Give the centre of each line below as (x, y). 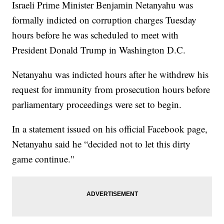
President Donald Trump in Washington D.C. (99, 50)
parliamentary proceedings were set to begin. (97, 104)
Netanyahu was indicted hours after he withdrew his (110, 74)
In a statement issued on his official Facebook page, (110, 129)
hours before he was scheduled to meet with (95, 35)
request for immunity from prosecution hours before (111, 89)
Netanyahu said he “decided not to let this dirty (101, 144)
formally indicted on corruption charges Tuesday (104, 20)
